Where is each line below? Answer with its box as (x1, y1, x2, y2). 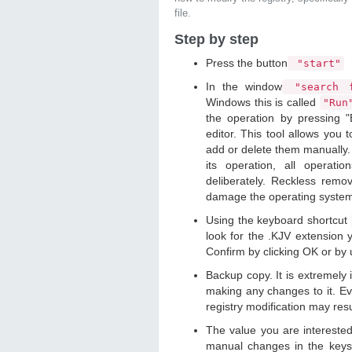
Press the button (206, 57, 288, 69)
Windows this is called (206, 96, 320, 108)
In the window (206, 80, 282, 93)
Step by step (174, 31, 258, 47)
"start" (291, 57, 341, 69)
